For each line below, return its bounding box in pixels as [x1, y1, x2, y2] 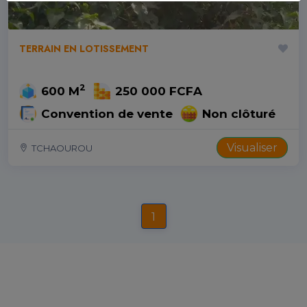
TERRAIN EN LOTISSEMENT [19, 41, 149, 56]
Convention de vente [41, 106, 173, 121]
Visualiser [227, 140, 278, 154]
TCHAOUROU [32, 142, 93, 153]
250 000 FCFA [115, 84, 203, 98]
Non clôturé [202, 106, 276, 121]
